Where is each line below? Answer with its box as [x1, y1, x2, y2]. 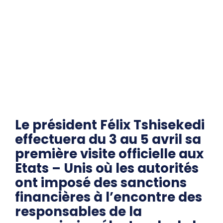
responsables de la [15, 202, 142, 221]
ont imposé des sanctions [15, 173, 187, 192]
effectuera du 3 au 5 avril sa [15, 130, 201, 148]
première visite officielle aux [15, 144, 204, 163]
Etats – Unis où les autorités [15, 159, 199, 177]
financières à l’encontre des [15, 188, 202, 206]
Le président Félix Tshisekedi [15, 115, 205, 134]
